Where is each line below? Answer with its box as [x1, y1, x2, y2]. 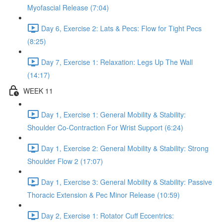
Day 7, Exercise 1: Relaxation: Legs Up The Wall [41, 56, 193, 67]
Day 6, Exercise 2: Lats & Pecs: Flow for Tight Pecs [41, 23, 202, 33]
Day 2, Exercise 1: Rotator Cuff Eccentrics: [41, 210, 174, 221]
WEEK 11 [23, 85, 53, 96]
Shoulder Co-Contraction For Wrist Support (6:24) [27, 122, 183, 132]
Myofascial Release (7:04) [27, 2, 109, 12]
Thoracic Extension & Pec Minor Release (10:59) [27, 190, 180, 200]
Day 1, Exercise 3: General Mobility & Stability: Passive [41, 176, 212, 187]
